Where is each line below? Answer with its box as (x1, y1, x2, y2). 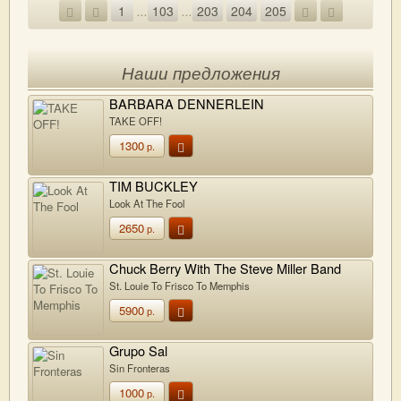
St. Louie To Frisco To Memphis (109, 277, 250, 293)
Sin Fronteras (109, 360, 170, 375)
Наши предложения (121, 64, 280, 83)
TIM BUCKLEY (109, 176, 198, 195)
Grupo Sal (109, 341, 167, 360)
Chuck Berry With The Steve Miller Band (109, 259, 341, 277)
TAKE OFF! (109, 113, 162, 128)
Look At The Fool (109, 195, 185, 210)
